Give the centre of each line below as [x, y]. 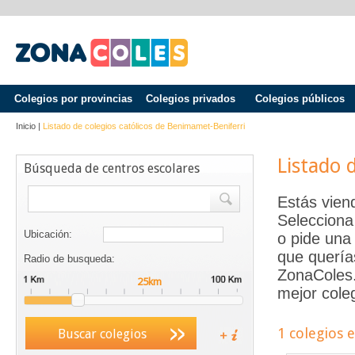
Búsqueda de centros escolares [112, 168]
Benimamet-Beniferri [206, 126]
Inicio [26, 126]
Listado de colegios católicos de [105, 126]
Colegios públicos [300, 99]
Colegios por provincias [73, 99]
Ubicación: [48, 234]
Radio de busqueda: [69, 259]
